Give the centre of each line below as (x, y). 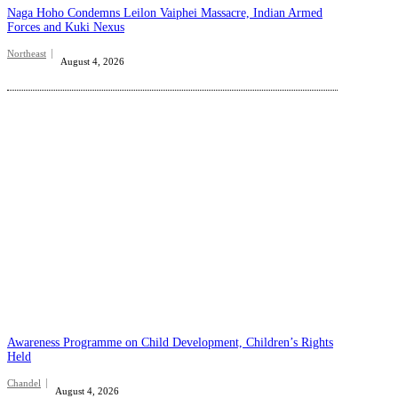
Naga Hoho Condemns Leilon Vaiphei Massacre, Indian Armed (165, 12)
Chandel (24, 382)
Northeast (27, 53)
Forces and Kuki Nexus (66, 27)
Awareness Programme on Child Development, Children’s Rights (170, 342)
